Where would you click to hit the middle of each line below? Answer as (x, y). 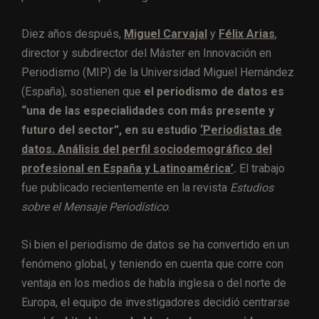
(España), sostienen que (83, 91)
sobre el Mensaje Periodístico (95, 206)
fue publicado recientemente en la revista (126, 187)
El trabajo (261, 168)
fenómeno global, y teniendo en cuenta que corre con (152, 263)
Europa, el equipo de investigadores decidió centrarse (156, 302)
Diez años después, (73, 33)
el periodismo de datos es (214, 91)
